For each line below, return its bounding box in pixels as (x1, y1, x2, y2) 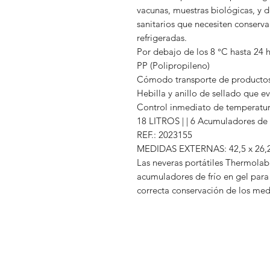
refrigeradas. (137, 32, 187, 44)
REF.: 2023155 (137, 129, 192, 141)
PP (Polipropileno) (137, 60, 210, 72)
